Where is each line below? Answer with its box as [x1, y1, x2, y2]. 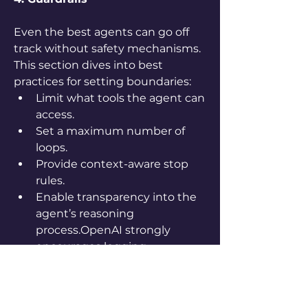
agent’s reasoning [36, 207, 134, 220]
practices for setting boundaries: [14, 75, 191, 88]
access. [36, 108, 74, 121]
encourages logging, [36, 240, 148, 253]
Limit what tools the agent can [36, 91, 205, 104]
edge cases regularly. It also [36, 273, 185, 286]
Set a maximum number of [36, 124, 185, 137]
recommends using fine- [36, 289, 173, 302]
